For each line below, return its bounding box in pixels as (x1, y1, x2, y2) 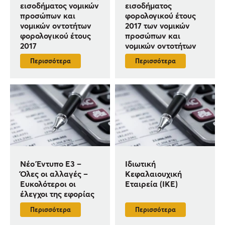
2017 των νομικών (125, 20, 190, 31)
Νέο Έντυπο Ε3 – (20, 158, 81, 169)
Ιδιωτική (125, 158, 156, 169)
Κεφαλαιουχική (125, 168, 182, 179)
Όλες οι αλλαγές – (20, 168, 88, 179)
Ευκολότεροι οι (20, 178, 76, 189)
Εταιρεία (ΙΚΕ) (125, 178, 178, 189)
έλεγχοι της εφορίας (20, 188, 94, 199)
